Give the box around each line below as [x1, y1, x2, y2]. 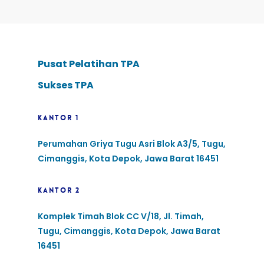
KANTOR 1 [38, 113, 79, 123]
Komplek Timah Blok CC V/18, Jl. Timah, [38, 210, 204, 222]
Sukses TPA [38, 78, 94, 92]
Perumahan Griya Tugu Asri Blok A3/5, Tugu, [38, 137, 226, 150]
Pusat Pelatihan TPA [38, 57, 140, 71]
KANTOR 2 [38, 185, 80, 195]
